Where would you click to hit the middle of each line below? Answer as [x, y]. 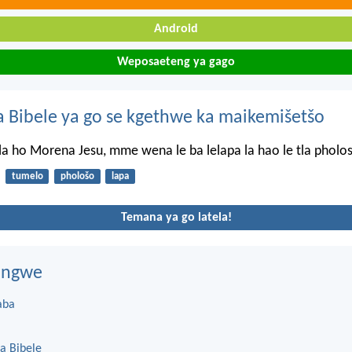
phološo [77, 177]
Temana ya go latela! [176, 217]
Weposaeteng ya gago [176, 62]
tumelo [27, 177]
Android [176, 29]
